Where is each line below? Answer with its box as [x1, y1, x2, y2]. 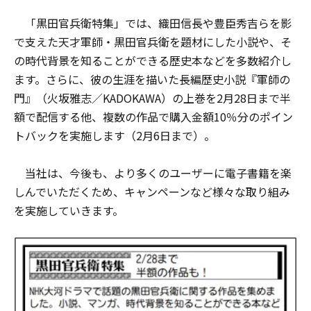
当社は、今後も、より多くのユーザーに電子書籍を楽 [14, 165, 292, 181]
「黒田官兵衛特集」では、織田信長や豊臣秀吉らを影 [14, 15, 292, 31]
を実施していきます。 [14, 202, 124, 219]
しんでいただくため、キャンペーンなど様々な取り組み [14, 183, 290, 200]
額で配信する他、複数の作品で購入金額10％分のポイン [14, 108, 293, 125]
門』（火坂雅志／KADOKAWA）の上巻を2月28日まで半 [14, 90, 291, 106]
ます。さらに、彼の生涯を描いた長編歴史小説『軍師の [14, 71, 290, 87]
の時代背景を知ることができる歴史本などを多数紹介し [14, 52, 292, 69]
